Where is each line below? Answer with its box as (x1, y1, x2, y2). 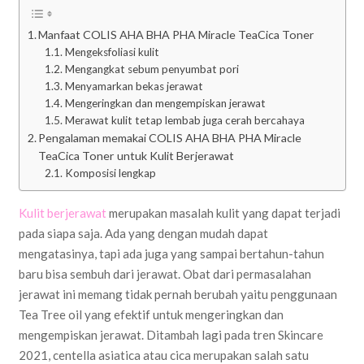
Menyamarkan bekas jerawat (64, 79, 203, 93)
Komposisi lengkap (64, 166, 156, 180)
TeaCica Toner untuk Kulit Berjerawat (38, 148, 235, 162)
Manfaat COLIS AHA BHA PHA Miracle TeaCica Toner (38, 27, 315, 41)
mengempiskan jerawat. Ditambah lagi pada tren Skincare (18, 327, 323, 342)
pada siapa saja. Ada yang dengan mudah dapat (18, 225, 268, 240)
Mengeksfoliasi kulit (64, 45, 159, 58)
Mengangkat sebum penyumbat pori (64, 62, 239, 76)
